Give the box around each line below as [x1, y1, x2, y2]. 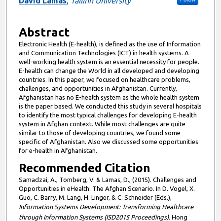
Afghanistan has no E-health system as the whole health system [18, 93, 199, 101]
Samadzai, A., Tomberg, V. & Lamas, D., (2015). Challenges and [18, 176, 196, 183]
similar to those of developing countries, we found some [18, 129, 181, 136]
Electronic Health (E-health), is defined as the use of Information [18, 40, 201, 47]
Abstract [18, 25, 70, 39]
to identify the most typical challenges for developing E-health [18, 111, 197, 118]
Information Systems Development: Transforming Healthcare [18, 203, 193, 210]
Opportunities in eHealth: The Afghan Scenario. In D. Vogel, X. [18, 184, 195, 192]
